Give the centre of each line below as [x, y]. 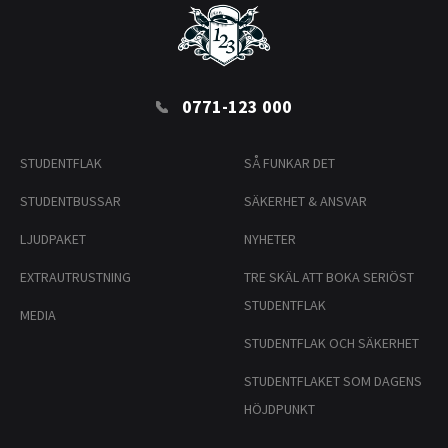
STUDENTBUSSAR [70, 201]
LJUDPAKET [53, 239]
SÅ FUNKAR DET [289, 163]
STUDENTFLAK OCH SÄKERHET [331, 343]
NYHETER [270, 239]
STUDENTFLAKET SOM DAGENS [333, 381]
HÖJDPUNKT [279, 409]
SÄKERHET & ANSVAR [305, 201]
